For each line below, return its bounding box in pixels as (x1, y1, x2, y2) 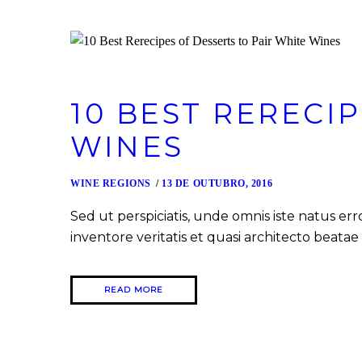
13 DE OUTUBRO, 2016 (162, 178, 273, 190)
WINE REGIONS (70, 178, 151, 190)
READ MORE (104, 284, 163, 296)
